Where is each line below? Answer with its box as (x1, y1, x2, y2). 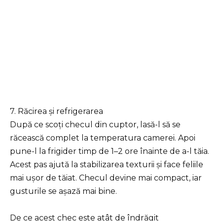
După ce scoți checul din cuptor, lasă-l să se (10, 119, 181, 129)
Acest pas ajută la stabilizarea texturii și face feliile (10, 159, 203, 169)
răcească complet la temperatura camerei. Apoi (10, 133, 195, 143)
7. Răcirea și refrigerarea (10, 106, 103, 116)
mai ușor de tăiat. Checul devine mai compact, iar (10, 173, 202, 183)
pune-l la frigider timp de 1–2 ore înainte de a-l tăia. (10, 146, 209, 156)
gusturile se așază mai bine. (10, 186, 117, 196)
